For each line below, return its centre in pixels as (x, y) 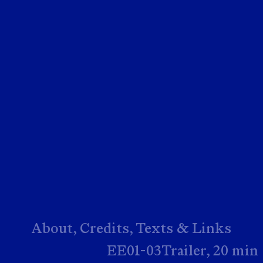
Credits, (106, 228)
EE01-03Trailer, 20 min (183, 250)
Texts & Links (183, 228)
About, (54, 228)
